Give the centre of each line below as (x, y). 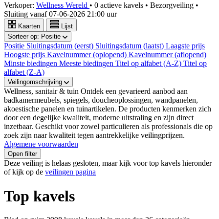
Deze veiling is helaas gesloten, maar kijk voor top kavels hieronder (108, 163)
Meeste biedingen (87, 64)
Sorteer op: (24, 37)
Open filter (22, 154)
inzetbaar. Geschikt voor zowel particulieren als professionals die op (108, 127)
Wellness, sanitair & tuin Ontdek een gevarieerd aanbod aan (96, 91)
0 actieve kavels (120, 5)
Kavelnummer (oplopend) (88, 55)
